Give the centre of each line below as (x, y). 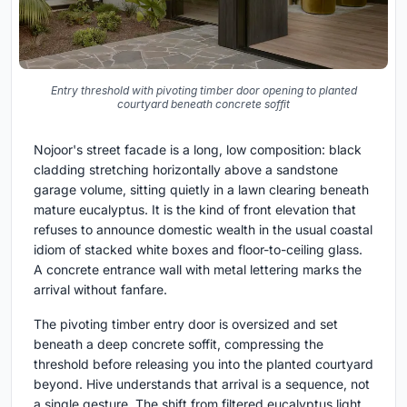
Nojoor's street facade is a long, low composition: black (198, 149)
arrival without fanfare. (100, 289)
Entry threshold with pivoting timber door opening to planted (203, 90)
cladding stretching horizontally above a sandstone (186, 169)
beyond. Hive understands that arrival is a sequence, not (202, 383)
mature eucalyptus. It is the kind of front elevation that (195, 209)
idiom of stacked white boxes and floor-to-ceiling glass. (198, 249)
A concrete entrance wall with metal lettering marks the (198, 269)
